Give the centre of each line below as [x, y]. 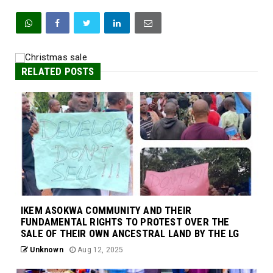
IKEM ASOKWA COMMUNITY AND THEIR [106, 211]
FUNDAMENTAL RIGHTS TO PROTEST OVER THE [125, 222]
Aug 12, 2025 [100, 250]
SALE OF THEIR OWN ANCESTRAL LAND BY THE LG [130, 234]
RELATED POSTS [58, 72]
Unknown [46, 250]
